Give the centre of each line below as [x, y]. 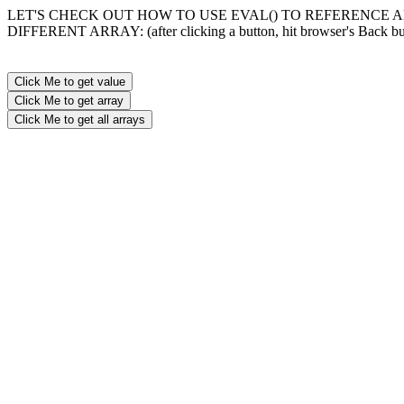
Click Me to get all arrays [80, 119]
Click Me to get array [69, 101]
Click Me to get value [70, 82]
